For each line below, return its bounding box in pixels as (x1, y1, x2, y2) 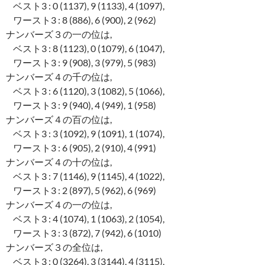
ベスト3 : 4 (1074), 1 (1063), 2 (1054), (6, 213, 164, 225)
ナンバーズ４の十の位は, (6, 156, 112, 168)
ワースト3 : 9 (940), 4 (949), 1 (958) (6, 99, 156, 111)
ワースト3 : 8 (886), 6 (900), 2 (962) (6, 14, 156, 26)
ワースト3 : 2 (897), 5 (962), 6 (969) (6, 185, 156, 196)
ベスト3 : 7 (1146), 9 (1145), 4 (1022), (6, 170, 164, 182)
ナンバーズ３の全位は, (6, 241, 102, 253)
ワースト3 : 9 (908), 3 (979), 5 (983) (6, 57, 156, 69)
